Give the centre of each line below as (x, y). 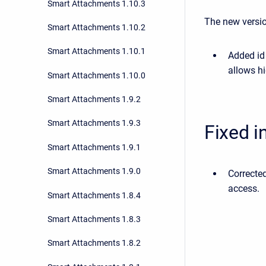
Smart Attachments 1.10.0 (96, 75)
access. (244, 189)
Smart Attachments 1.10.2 (96, 27)
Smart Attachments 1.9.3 (94, 123)
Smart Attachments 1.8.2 (94, 243)
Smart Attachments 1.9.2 (94, 99)
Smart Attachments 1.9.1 (94, 147)
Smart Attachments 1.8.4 (94, 195)
